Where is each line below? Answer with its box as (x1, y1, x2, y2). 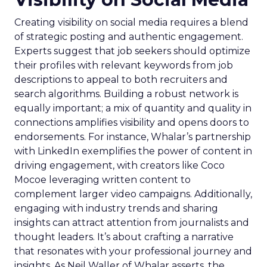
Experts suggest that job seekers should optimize (14, 45, 250, 57)
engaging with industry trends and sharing (14, 203, 218, 214)
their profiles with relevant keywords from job (14, 60, 233, 71)
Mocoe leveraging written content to (14, 174, 191, 185)
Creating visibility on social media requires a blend (14, 17, 249, 28)
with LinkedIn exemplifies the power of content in (14, 145, 252, 157)
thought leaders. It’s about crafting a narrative (14, 231, 234, 243)
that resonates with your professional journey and (14, 246, 252, 257)
